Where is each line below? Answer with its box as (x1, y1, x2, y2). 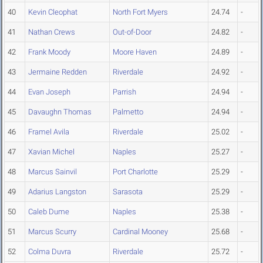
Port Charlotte (113, 167, 158, 177)
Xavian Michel (28, 147, 75, 157)
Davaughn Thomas (28, 107, 92, 117)
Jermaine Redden (28, 68, 87, 77)
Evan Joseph (28, 87, 70, 97)
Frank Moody (28, 48, 70, 57)
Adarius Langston (28, 187, 86, 197)
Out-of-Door (113, 28, 151, 37)
